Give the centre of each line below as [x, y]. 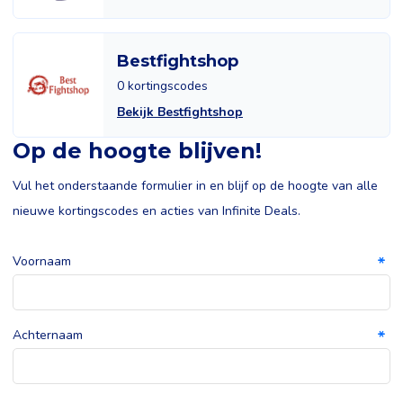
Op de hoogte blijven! [137, 151]
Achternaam [48, 335]
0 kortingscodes [162, 86]
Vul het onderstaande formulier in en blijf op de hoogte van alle [195, 186]
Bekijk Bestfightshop [180, 112]
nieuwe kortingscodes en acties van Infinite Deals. [157, 211]
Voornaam [42, 261]
